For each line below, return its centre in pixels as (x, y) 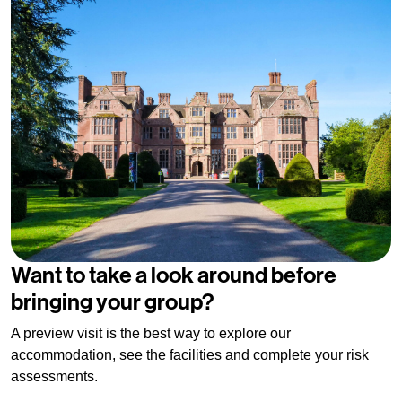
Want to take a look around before (174, 275)
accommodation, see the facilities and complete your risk (190, 354)
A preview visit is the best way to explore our (151, 333)
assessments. (54, 376)
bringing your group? (113, 302)
